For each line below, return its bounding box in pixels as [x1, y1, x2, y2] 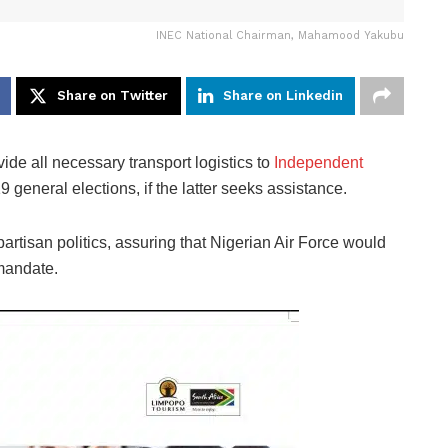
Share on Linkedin [223, 87, 343, 103]
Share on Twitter [57, 87, 168, 103]
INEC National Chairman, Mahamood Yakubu [156, 28, 404, 42]
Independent [274, 153, 363, 171]
